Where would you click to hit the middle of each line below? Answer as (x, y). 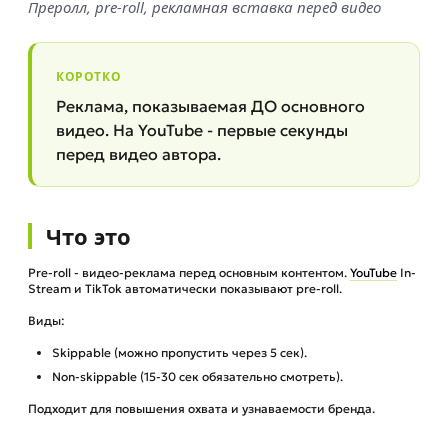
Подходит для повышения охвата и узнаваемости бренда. (201, 408)
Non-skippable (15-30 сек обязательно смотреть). (197, 376)
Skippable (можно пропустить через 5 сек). (179, 352)
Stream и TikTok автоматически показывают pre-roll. (185, 288)
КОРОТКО (89, 76)
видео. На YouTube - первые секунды (202, 130)
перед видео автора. (138, 154)
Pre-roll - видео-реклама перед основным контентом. (189, 272)
